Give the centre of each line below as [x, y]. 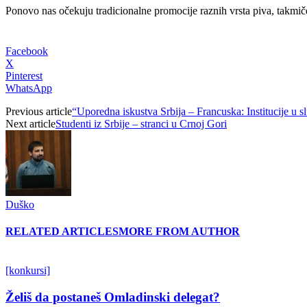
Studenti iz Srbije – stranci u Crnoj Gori [141, 123]
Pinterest [24, 75]
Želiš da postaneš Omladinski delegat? [113, 297]
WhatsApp [29, 88]
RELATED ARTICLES [62, 232]
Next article [30, 123]
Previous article [39, 111]
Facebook [27, 51]
